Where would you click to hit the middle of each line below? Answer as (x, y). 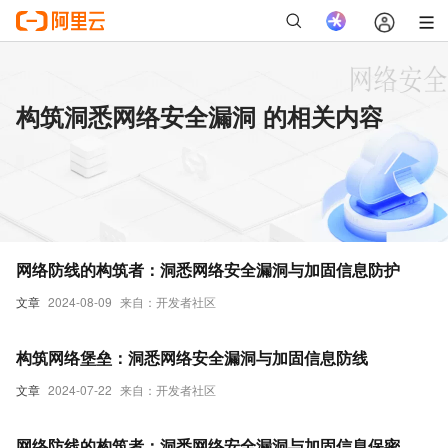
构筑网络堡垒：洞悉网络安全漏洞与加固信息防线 (192, 357)
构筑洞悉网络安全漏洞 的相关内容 (199, 116)
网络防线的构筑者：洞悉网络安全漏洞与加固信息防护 (208, 269)
